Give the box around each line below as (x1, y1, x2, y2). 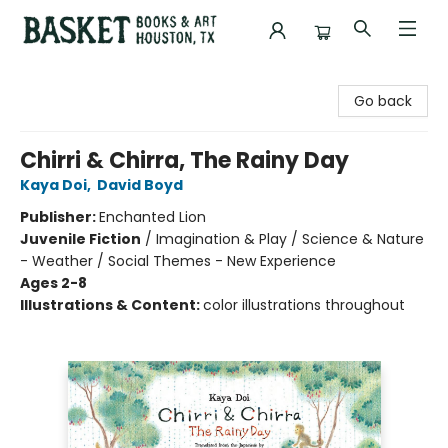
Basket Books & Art (15, 69, 144, 89)
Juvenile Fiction (20, 229, 141, 249)
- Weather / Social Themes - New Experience (20, 251, 336, 271)
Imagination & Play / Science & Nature (156, 229, 424, 249)
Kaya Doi (20, 175, 87, 195)
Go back (354, 91, 412, 111)
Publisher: (20, 207, 99, 227)
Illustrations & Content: (20, 295, 203, 315)
